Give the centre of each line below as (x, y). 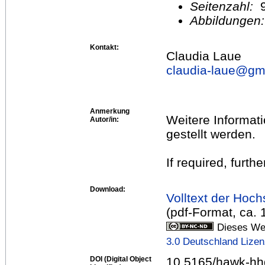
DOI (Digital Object (121, 259)
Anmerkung (110, 111)
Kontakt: (104, 47)
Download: (108, 189)
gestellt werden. (211, 134)
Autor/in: (104, 119)
